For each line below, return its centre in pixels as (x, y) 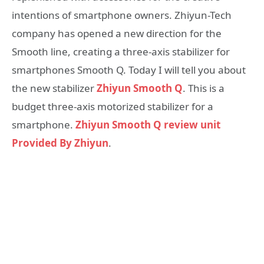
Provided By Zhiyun (60, 143)
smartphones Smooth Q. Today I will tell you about (129, 70)
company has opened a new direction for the (117, 33)
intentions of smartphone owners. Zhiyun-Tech (122, 15)
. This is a (204, 88)
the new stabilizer (53, 88)
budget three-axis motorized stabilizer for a (113, 106)
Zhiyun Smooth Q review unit (148, 125)
